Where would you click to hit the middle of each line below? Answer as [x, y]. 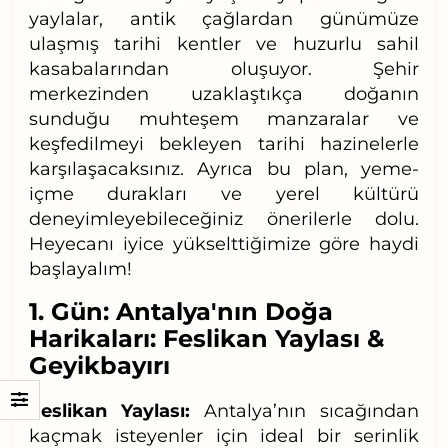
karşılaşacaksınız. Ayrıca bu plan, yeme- [224, 168]
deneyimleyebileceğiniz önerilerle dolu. [224, 218]
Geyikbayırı [99, 365]
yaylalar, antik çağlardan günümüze [224, 18]
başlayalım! [80, 268]
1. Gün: [72, 311]
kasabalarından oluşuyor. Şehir [224, 68]
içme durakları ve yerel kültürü [224, 193]
